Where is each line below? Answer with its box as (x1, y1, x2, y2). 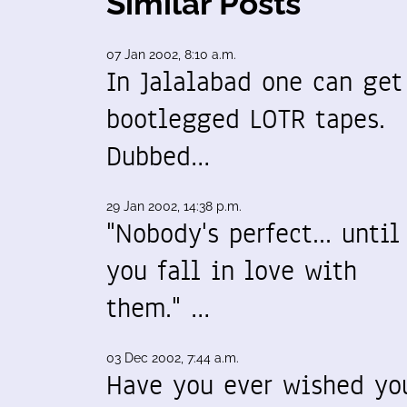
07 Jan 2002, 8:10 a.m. (106, 47, 236, 62)
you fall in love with (106, 252, 357, 290)
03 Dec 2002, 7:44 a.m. (106, 351, 239, 365)
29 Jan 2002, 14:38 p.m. (106, 199, 242, 213)
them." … (106, 289, 210, 327)
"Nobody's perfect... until (106, 214, 400, 253)
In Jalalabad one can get (106, 63, 402, 101)
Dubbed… (106, 137, 210, 175)
